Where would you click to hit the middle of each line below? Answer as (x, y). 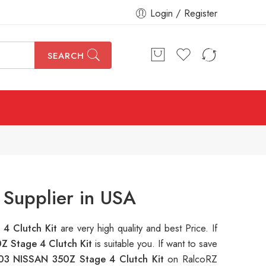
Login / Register (184, 13)
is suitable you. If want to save (156, 244)
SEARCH (66, 56)
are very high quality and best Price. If (139, 228)
